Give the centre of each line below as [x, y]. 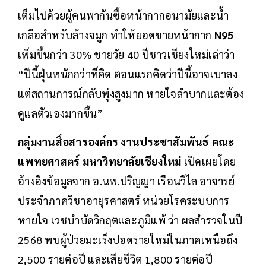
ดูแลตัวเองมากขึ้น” [61, 113]
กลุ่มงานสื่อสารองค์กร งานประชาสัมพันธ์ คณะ [126, 142]
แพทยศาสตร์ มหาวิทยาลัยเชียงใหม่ [100, 161]
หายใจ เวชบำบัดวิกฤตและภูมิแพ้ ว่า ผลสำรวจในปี [130, 220]
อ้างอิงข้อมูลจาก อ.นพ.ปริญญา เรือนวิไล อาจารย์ [126, 181]
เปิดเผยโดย [208, 161]
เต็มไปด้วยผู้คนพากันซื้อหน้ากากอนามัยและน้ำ [123, 15]
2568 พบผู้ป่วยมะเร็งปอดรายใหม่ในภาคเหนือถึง [128, 240]
